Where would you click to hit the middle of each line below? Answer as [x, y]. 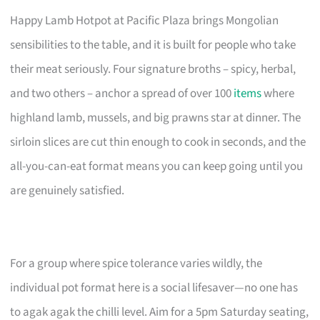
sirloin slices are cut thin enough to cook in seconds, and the [158, 142]
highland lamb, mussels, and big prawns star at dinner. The [156, 117]
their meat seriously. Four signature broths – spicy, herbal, [153, 69]
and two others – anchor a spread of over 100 [122, 93]
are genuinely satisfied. [67, 190]
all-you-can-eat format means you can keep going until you [157, 166]
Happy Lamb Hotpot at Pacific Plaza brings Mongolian [145, 20]
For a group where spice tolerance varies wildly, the [136, 263]
